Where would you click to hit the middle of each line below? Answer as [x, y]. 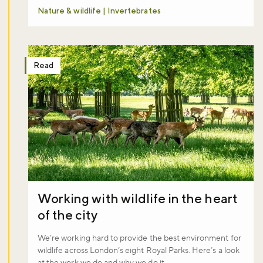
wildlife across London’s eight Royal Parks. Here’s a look [139, 250]
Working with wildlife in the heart [137, 198]
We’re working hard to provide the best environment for [139, 238]
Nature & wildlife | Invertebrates [99, 11]
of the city [68, 215]
